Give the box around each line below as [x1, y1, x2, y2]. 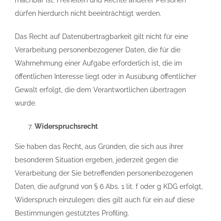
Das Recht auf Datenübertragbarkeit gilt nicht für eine [15, 33, 188, 40]
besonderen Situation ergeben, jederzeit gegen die [15, 156, 178, 164]
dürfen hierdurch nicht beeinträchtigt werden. [15, 9, 161, 17]
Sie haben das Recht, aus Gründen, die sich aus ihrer [15, 143, 184, 150]
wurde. [15, 99, 37, 107]
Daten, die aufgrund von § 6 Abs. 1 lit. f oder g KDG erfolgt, [15, 183, 203, 190]
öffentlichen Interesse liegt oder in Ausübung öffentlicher [15, 73, 196, 80]
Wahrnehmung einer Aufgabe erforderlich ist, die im [15, 59, 182, 67]
